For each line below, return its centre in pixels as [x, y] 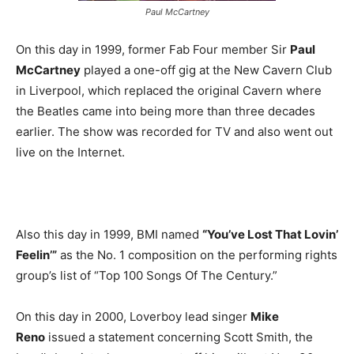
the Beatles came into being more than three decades [166, 111]
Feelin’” [36, 254]
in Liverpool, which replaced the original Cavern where [169, 90]
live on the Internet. [70, 152]
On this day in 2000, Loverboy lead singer [133, 316]
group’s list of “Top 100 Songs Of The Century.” [147, 275]
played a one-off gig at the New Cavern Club [206, 70]
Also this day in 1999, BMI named [109, 234]
